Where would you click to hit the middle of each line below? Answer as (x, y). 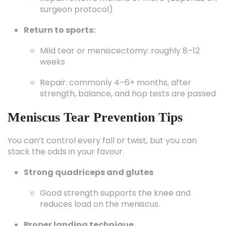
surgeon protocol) (76, 9)
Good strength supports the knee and (115, 193)
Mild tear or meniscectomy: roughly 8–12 (120, 51)
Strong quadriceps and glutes (89, 172)
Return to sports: (60, 30)
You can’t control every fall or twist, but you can (102, 140)
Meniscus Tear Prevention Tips (95, 117)
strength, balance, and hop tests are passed (128, 94)
